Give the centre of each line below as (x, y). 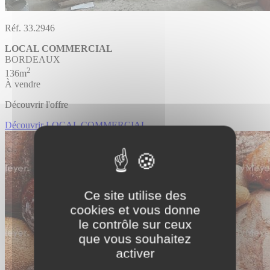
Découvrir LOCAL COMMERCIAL (76, 125)
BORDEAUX (33, 60)
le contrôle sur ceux (135, 224)
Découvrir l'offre (36, 104)
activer (135, 253)
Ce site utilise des (135, 195)
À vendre (23, 84)
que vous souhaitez (135, 239)
